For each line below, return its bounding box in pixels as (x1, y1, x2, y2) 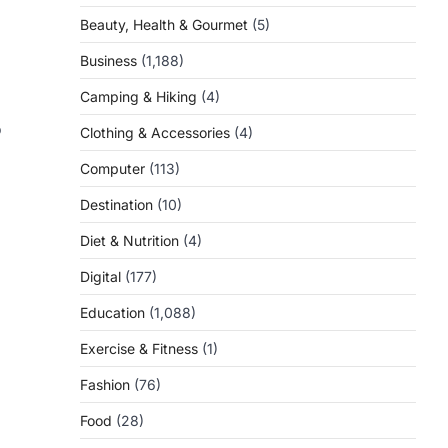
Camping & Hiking (80, 88, 197, 105)
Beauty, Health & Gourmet (80, 16, 248, 33)
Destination (80, 196, 153, 213)
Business (80, 52, 137, 69)
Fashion (80, 376, 130, 393)
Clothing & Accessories (80, 124, 230, 141)
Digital (80, 268, 121, 285)
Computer (80, 160, 145, 177)
